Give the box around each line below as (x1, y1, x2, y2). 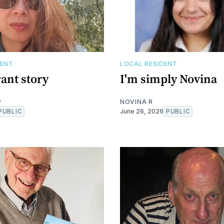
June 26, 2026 (120, 107, 163, 115)
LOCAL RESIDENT (120, 59, 177, 67)
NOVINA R (120, 97, 153, 105)
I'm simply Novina (120, 70, 217, 87)
